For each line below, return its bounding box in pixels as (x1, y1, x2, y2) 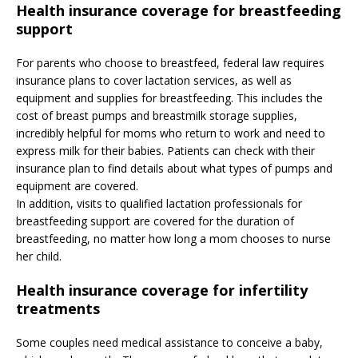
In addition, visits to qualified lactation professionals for (16, 196, 302, 212)
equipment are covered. (16, 178, 138, 194)
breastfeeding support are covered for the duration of (16, 213, 294, 229)
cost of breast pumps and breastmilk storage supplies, (16, 108, 297, 124)
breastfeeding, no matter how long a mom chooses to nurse (16, 231, 331, 247)
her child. (16, 249, 62, 265)
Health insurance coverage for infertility (16, 280, 308, 300)
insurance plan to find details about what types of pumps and (16, 161, 332, 177)
